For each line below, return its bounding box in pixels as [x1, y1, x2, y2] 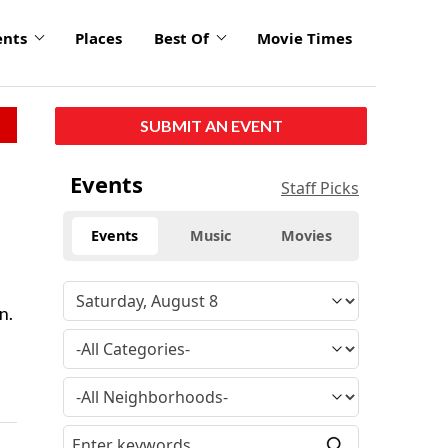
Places [75, 28, 122, 49]
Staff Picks [281, 176, 359, 199]
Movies [281, 225, 333, 245]
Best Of [154, 28, 209, 49]
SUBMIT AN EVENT [139, 115, 283, 135]
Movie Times [257, 28, 352, 49]
